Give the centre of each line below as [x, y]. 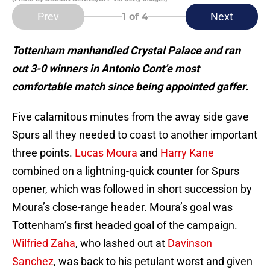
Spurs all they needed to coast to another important [135, 135]
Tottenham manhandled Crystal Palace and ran [126, 51]
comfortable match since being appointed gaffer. [130, 87]
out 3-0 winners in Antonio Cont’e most [106, 69]
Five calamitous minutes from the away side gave [130, 117]
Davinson [190, 243]
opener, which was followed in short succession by [132, 189]
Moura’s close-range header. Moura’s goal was [122, 207]
